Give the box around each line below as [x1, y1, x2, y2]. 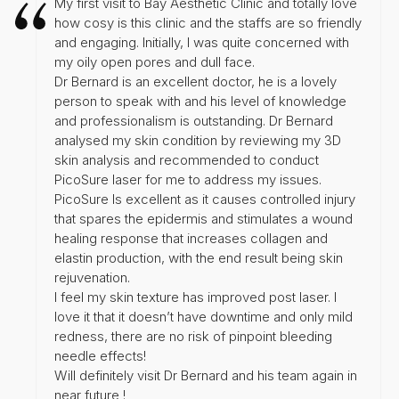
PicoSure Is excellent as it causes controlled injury [54, 190, 355, 208]
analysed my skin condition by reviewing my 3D [54, 131, 341, 149]
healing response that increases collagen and [54, 229, 328, 247]
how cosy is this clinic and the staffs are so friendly [54, 13, 362, 31]
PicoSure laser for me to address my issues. [54, 170, 322, 188]
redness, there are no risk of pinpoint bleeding [54, 327, 332, 345]
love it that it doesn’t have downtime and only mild [54, 307, 353, 325]
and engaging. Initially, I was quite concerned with [54, 33, 349, 51]
